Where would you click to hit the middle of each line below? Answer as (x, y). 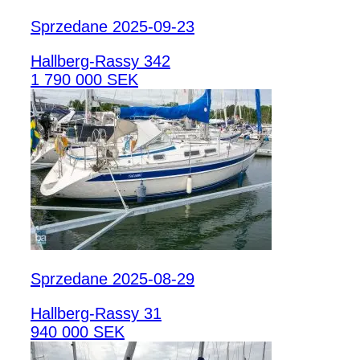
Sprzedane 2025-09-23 (112, 27)
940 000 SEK (78, 332)
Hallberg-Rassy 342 (100, 61)
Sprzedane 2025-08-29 (112, 279)
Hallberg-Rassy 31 (96, 314)
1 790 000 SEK (84, 80)
